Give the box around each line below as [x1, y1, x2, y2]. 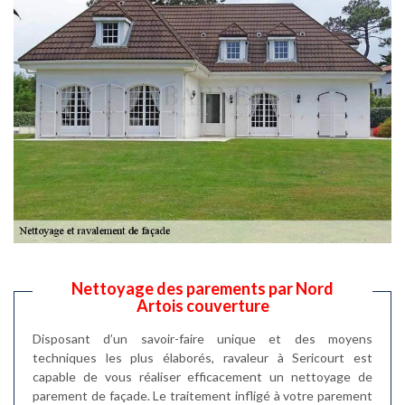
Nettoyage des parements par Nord [71, 278, 334, 298]
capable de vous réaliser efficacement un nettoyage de [33, 369, 372, 384]
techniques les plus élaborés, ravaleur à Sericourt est [33, 350, 372, 365]
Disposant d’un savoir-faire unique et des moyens [33, 331, 372, 346]
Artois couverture [136, 296, 269, 316]
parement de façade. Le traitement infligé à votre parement [33, 388, 372, 403]
